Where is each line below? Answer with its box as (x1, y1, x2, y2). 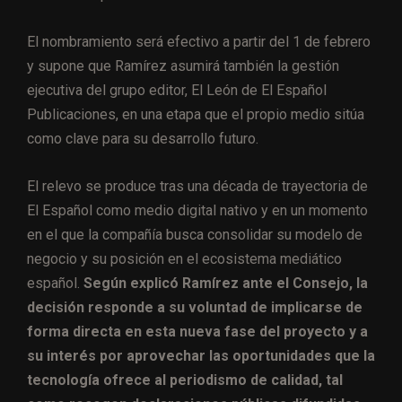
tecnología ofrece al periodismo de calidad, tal (27, 371, 343, 389)
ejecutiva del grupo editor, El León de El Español (27, 82, 327, 100)
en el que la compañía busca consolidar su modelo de (27, 226, 363, 244)
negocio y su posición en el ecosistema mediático (27, 250, 342, 268)
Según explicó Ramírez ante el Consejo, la (83, 275, 368, 293)
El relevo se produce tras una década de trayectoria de (27, 178, 368, 196)
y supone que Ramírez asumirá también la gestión (27, 57, 339, 75)
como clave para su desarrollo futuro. (27, 130, 258, 148)
